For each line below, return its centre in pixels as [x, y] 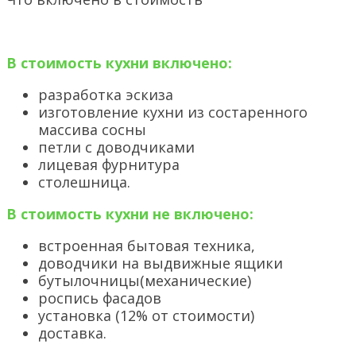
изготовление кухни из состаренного [173, 112]
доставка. [72, 333]
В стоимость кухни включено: [119, 63]
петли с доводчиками [116, 147]
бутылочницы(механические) [145, 281]
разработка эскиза [106, 95]
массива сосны [92, 130]
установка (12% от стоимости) [146, 316]
